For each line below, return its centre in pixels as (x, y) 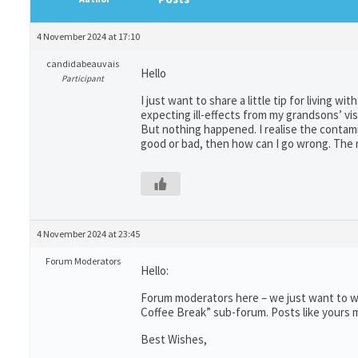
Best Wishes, (174, 339)
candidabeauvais (83, 64)
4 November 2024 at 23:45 (88, 234)
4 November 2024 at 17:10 (88, 36)
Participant (83, 78)
